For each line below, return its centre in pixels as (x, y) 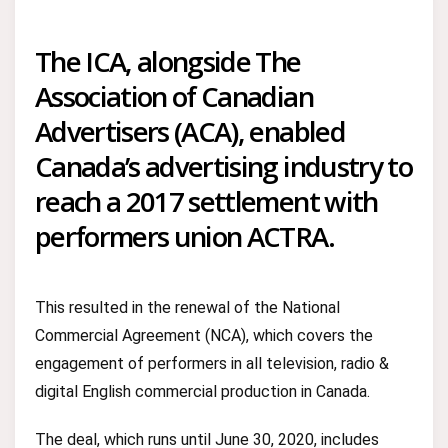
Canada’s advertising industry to (223, 166)
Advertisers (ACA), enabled (190, 131)
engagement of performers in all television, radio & (212, 363)
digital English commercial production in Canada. (202, 391)
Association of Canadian (174, 96)
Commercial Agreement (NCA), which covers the (204, 335)
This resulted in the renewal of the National (187, 307)
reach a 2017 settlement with (206, 201)
